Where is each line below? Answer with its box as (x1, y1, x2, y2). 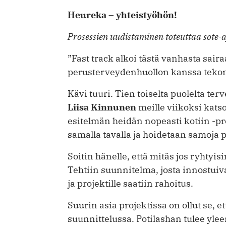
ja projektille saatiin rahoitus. (68, 177, 193, 189)
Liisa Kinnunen (68, 101, 136, 113)
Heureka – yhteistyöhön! (68, 9, 177, 21)
